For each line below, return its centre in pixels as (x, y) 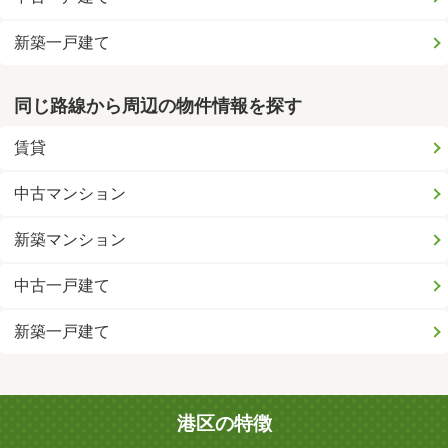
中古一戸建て (62, 286)
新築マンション (70, 240)
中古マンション (70, 194)
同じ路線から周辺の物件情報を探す (158, 106)
